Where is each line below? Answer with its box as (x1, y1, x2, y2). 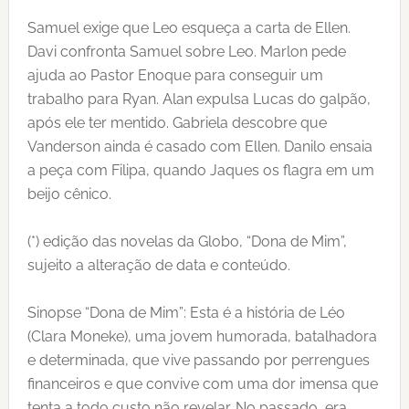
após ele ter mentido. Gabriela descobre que (26, 114, 327, 132)
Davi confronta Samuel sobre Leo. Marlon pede (26, 43, 346, 61)
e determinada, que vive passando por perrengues (26, 351, 370, 370)
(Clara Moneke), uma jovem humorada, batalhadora (26, 328, 377, 346)
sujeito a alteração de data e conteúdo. (26, 257, 290, 275)
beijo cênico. (26, 185, 111, 204)
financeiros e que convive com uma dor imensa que (26, 375, 378, 393)
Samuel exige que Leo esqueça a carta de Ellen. (26, 19, 351, 37)
